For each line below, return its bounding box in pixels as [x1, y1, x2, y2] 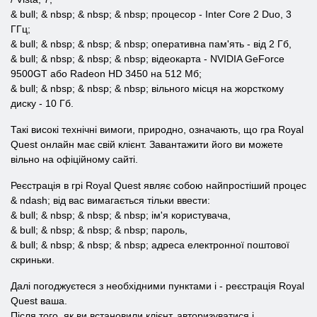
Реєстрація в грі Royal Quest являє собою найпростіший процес [11, 180, 306, 191]
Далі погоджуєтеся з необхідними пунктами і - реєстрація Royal [11, 280, 304, 292]
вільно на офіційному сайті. [11, 154, 138, 165]
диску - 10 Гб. [11, 98, 74, 109]
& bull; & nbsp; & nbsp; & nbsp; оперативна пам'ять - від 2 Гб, [11, 38, 292, 50]
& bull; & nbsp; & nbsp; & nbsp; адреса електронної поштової [11, 239, 289, 250]
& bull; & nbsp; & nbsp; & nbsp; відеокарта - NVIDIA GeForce [11, 53, 284, 64]
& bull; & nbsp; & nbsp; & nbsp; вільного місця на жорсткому [11, 83, 284, 94]
